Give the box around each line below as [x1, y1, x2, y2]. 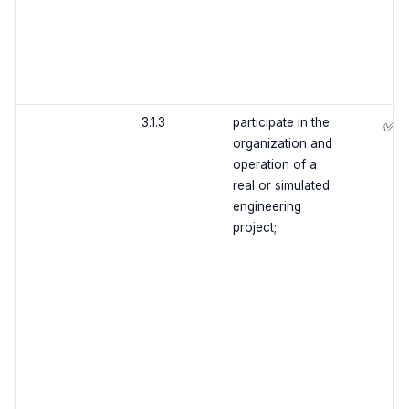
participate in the [232, 115, 330, 131]
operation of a [232, 157, 317, 173]
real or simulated [232, 178, 330, 194]
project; [232, 220, 277, 236]
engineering [232, 199, 301, 215]
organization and [232, 136, 332, 152]
